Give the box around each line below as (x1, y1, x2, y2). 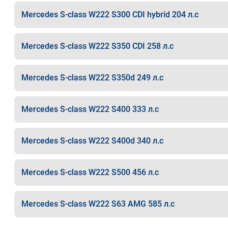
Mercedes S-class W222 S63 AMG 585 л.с (21, 199, 175, 209)
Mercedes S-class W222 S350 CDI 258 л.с (21, 41, 174, 51)
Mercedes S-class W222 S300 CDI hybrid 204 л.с (21, 10, 198, 19)
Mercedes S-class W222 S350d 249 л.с (21, 73, 163, 82)
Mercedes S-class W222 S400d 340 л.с (21, 136, 163, 146)
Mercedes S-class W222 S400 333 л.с (21, 104, 159, 114)
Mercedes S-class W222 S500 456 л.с (21, 167, 159, 177)
